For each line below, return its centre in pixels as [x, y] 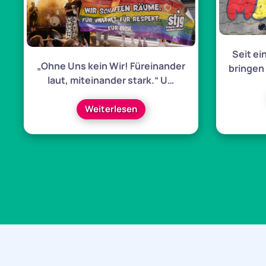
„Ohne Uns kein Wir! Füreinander [111, 66]
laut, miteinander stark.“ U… [111, 80]
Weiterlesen [111, 109]
